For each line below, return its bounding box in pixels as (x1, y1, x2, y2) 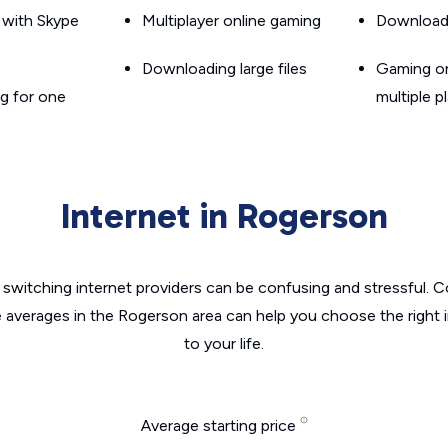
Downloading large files (142, 59, 307, 78)
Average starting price (140, 416, 300, 435)
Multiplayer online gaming (142, 11, 321, 30)
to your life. (184, 334, 264, 353)
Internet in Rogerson (60, 194, 388, 237)
